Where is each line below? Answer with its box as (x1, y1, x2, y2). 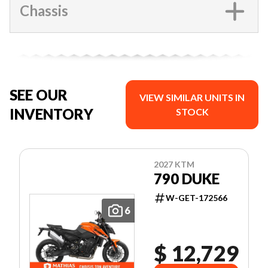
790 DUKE (154, 169, 220, 187)
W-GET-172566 (166, 192, 227, 203)
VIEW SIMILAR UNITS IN (139, 91, 245, 103)
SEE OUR (10, 86, 68, 103)
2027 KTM (154, 159, 194, 169)
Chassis (20, 2, 68, 19)
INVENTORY (10, 105, 93, 123)
